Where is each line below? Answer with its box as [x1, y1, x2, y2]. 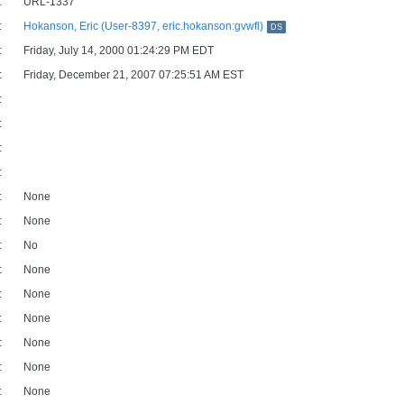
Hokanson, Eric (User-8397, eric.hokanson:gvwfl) [23, 20, 263, 32]
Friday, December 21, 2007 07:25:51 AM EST [23, 69, 243, 81]
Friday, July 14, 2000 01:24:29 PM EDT [23, 44, 214, 57]
